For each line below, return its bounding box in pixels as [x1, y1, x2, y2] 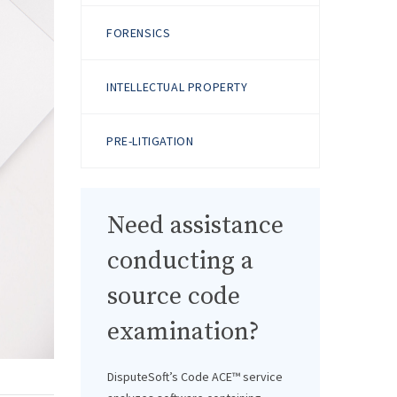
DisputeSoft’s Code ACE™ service [107, 369, 283, 385]
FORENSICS [106, 25, 171, 41]
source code [107, 281, 240, 312]
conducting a [107, 245, 253, 276]
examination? [107, 316, 260, 347]
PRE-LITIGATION [106, 133, 194, 149]
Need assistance [107, 210, 284, 241]
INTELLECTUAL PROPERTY [106, 79, 248, 95]
